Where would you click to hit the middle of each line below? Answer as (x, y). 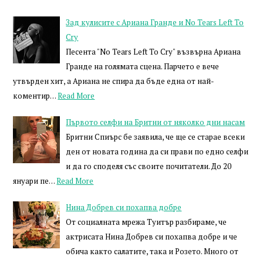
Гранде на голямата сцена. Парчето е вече (143, 67)
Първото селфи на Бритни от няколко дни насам (156, 122)
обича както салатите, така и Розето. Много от (152, 252)
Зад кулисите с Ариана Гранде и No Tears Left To (155, 23)
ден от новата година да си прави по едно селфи (157, 152)
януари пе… (34, 181)
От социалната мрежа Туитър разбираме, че (146, 222)
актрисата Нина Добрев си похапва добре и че (152, 237)
